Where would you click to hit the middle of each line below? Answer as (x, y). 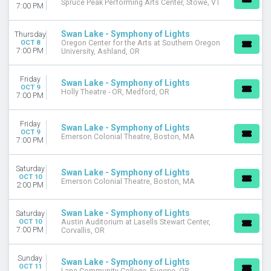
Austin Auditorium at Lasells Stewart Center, (136, 222)
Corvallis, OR (83, 231)
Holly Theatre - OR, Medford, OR (115, 92)
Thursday (30, 34)
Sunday (30, 258)
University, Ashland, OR (100, 52)
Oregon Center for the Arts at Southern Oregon (141, 43)
